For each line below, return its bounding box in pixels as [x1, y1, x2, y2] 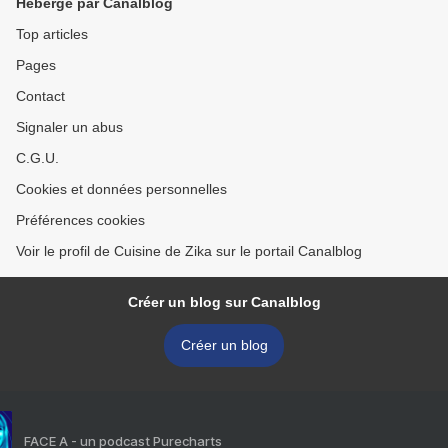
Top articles [16, 26, 88, 42]
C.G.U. [16, 150, 59, 166]
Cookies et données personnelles [16, 181, 227, 197]
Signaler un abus [16, 119, 123, 135]
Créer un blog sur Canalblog [127, 294, 321, 310]
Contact [16, 88, 65, 104]
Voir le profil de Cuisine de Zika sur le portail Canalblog [16, 243, 362, 259]
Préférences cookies [16, 212, 145, 228]
